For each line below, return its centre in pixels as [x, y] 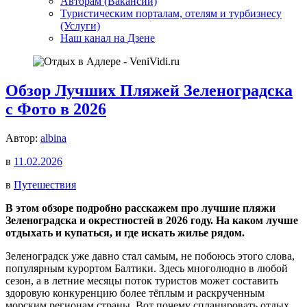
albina [53, 138]
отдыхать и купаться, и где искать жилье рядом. [125, 232]
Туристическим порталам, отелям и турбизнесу [171, 13]
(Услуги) [80, 26]
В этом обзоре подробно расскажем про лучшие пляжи [140, 208]
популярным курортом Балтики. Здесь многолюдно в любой [147, 268]
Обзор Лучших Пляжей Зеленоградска [149, 90]
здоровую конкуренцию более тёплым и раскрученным [135, 293]
